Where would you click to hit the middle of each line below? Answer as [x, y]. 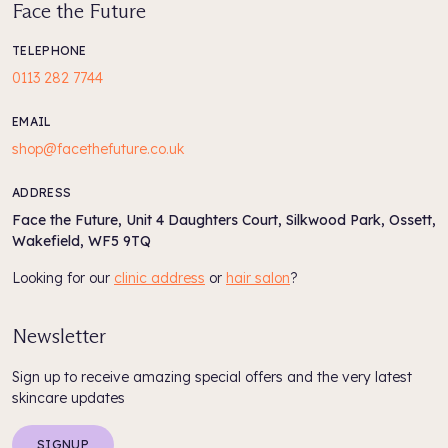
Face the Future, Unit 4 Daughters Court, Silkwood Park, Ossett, [224, 219]
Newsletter [59, 335]
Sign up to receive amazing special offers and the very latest [212, 376]
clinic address [159, 277]
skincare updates [68, 397]
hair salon [258, 277]
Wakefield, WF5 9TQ [81, 240]
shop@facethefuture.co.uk [98, 148]
